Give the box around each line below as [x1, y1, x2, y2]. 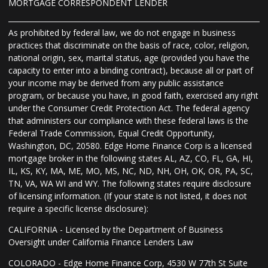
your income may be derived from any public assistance [8, 77, 224, 89]
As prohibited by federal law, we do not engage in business [8, 27, 236, 39]
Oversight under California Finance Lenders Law [8, 236, 193, 248]
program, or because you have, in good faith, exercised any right [8, 90, 258, 102]
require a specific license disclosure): [8, 203, 148, 215]
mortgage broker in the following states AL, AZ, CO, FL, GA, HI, [8, 153, 253, 165]
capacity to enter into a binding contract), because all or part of [8, 65, 253, 77]
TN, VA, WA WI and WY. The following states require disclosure [8, 178, 251, 190]
